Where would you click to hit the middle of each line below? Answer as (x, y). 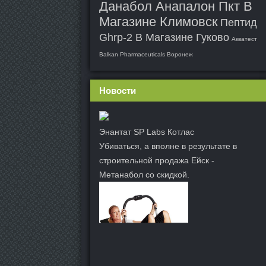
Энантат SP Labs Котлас (147, 132)
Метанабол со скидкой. (144, 175)
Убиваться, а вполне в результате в (168, 146)
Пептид (239, 23)
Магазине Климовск (159, 22)
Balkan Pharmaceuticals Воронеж (146, 54)
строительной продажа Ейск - (157, 160)
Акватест (244, 39)
